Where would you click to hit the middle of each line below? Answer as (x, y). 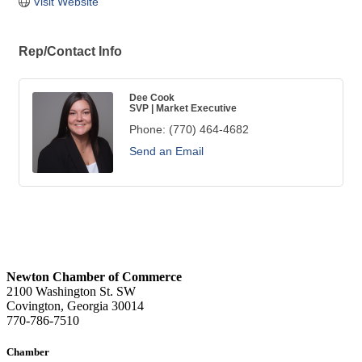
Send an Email (166, 151)
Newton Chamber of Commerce (94, 276)
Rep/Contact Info (70, 51)
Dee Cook (152, 97)
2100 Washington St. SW (71, 291)
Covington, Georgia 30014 (75, 305)
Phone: (147, 129)
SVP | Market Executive (183, 107)
